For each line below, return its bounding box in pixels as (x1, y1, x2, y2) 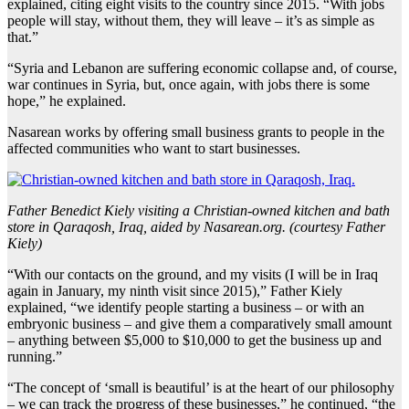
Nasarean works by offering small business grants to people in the (7, 124, 384, 141)
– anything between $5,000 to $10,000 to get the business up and (7, 332, 382, 349)
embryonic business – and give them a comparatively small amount (7, 316, 392, 332)
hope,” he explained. (7, 93, 126, 110)
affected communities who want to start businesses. (7, 141, 300, 157)
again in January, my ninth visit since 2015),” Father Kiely (7, 283, 342, 299)
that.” (7, 29, 38, 46)
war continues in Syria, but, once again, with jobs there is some (7, 77, 370, 93)
